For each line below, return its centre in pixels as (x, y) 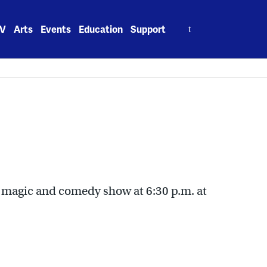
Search (190, 22)
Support (148, 29)
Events (56, 29)
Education (101, 29)
